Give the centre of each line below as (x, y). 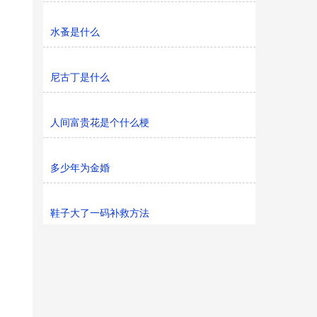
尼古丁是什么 (80, 77)
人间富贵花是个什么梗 (100, 122)
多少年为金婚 (80, 168)
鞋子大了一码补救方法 (100, 213)
